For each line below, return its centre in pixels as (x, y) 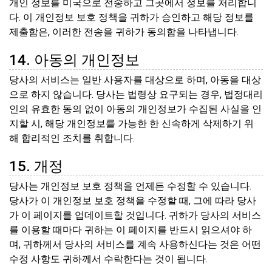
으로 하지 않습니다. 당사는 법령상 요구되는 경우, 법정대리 (136, 95)
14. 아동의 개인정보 (74, 60)
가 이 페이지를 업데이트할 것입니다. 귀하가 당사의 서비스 (135, 216)
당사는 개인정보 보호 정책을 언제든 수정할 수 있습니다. (130, 186)
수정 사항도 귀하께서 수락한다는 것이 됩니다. (108, 259)
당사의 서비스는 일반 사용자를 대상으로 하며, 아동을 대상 (135, 80)
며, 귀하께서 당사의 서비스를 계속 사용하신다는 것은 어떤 (135, 245)
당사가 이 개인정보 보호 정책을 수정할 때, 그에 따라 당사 (133, 201)
